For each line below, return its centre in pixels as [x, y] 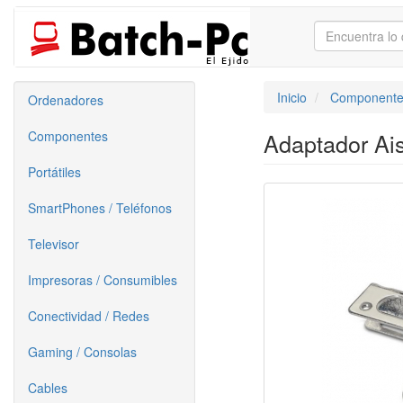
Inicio [291, 97]
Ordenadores [66, 100]
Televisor [54, 244]
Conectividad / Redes [89, 316]
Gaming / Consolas [82, 352]
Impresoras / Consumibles [103, 280]
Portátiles [54, 172]
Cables [48, 388]
